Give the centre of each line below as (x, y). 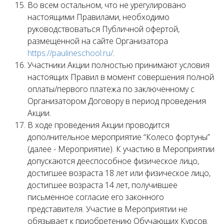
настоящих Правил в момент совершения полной (121, 77)
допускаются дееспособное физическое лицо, (113, 161)
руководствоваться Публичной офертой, (103, 29)
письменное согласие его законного (96, 197)
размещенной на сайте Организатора (98, 41)
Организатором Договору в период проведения (117, 101)
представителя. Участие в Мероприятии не (107, 209)
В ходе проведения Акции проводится (98, 125)
